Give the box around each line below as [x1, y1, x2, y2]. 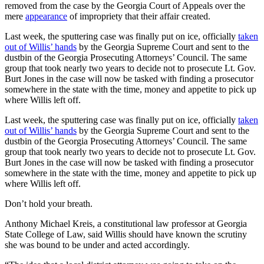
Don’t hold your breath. [5, 198, 93, 209]
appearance [25, 11, 67, 21]
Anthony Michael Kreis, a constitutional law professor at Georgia [5, 218, 247, 229]
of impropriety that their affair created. [67, 11, 210, 21]
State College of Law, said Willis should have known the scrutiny [5, 229, 247, 239]
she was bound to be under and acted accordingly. [5, 239, 190, 250]
